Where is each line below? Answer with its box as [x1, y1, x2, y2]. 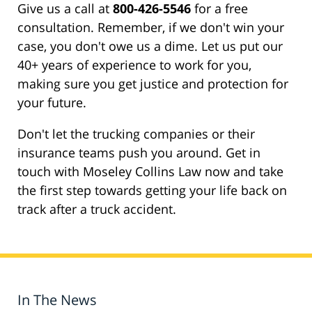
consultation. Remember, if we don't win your [17, 19, 284, 36]
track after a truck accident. [17, 201, 176, 218]
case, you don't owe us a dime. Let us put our [17, 38, 283, 55]
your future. [17, 94, 86, 111]
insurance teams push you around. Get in [17, 144, 260, 162]
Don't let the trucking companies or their [17, 125, 255, 143]
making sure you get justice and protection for [17, 75, 288, 93]
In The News [17, 290, 97, 310]
